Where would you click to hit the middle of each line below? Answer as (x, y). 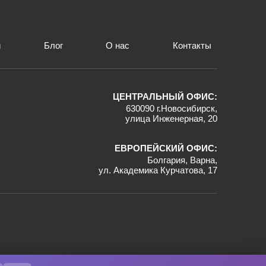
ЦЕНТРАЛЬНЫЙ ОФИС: (165, 96)
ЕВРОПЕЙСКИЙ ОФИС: (166, 148)
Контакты (192, 45)
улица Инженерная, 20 (171, 118)
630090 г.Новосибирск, (172, 108)
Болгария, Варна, (182, 160)
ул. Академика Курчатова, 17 (158, 170)
